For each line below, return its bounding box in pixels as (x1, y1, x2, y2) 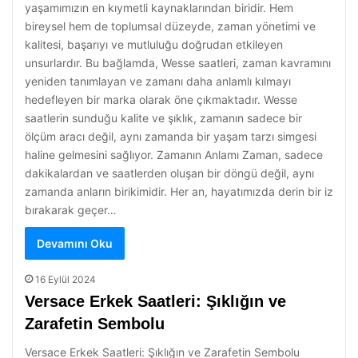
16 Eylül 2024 (35, 273, 96, 285)
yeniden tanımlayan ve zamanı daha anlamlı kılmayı (25, 74, 291, 88)
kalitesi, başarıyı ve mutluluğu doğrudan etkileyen (25, 38, 283, 51)
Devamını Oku (37, 237, 113, 250)
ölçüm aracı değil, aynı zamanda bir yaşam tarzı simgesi (25, 129, 316, 143)
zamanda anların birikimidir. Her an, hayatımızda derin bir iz (25, 185, 333, 198)
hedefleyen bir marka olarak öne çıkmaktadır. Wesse (25, 93, 297, 106)
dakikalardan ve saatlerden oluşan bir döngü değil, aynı (25, 166, 314, 180)
